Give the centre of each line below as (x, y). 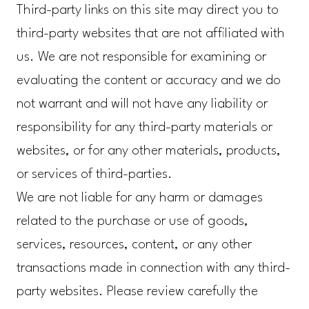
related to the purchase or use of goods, (132, 222)
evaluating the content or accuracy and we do (148, 81)
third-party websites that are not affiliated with (150, 34)
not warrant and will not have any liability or (142, 104)
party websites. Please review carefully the (137, 292)
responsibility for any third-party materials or (144, 128)
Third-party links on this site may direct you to (147, 11)
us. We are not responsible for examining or (141, 58)
